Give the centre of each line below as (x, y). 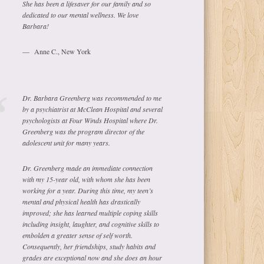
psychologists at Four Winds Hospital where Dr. (90, 121)
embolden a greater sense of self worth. (78, 235)
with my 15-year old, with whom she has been (87, 179)
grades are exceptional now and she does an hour (93, 258)
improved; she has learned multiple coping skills (90, 213)
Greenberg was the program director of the (84, 132)
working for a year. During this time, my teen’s (88, 191)
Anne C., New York (63, 52)
